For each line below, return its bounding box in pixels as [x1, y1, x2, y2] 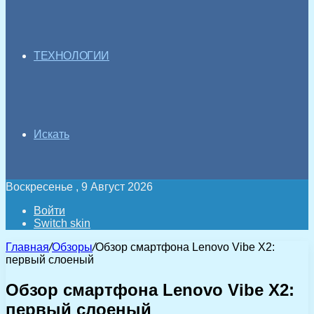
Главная [6, 241, 49, 253]
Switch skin [34, 217, 90, 229]
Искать [34, 128, 69, 140]
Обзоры [52, 241, 93, 253]
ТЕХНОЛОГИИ [34, 50, 109, 62]
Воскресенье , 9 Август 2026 [6, 181, 153, 193]
